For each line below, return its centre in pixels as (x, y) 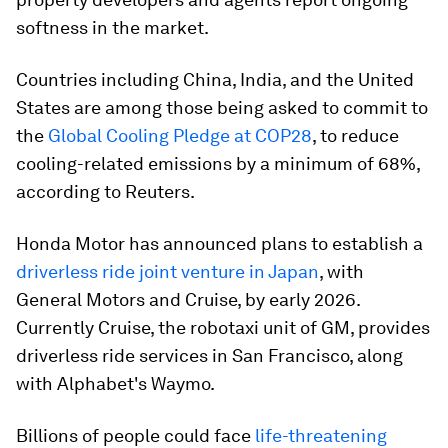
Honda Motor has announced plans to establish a (219, 243)
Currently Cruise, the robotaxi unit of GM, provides (223, 327)
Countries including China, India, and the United (215, 79)
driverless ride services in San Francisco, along (209, 355)
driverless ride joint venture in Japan (167, 271)
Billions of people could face (135, 435)
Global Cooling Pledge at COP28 (180, 135)
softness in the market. (112, 27)
